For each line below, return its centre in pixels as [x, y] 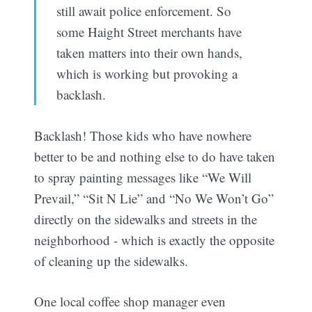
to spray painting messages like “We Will [143, 177]
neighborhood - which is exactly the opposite [155, 240]
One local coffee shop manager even [130, 302]
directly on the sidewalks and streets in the [146, 219]
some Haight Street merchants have [149, 32]
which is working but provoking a [147, 74]
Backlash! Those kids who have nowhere [143, 135]
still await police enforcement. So [143, 11]
